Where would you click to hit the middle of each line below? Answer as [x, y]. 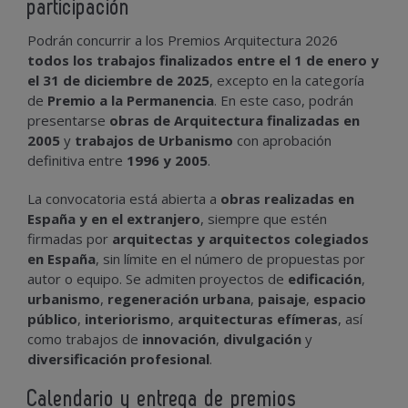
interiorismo [127, 318]
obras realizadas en [287, 198]
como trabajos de [85, 338]
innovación [179, 338]
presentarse [68, 120]
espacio [340, 298]
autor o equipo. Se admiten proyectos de [158, 278]
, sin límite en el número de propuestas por [230, 258]
